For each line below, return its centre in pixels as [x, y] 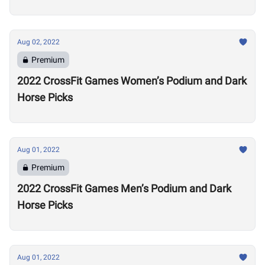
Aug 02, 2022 [38, 42]
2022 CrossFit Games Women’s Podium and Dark [132, 81]
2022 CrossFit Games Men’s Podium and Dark [124, 188]
